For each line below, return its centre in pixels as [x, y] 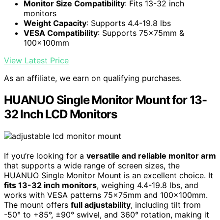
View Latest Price [36, 61]
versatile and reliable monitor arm [151, 156]
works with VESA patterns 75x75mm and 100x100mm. [106, 195]
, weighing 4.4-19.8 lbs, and [148, 185]
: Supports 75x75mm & [141, 33]
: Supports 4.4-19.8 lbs [129, 23]
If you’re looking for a [45, 156]
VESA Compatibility [61, 33]
